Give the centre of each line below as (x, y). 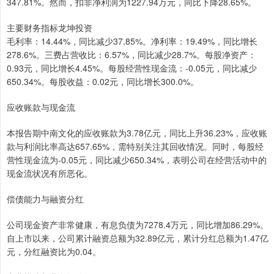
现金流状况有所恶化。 (50, 173)
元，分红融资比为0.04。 (54, 252)
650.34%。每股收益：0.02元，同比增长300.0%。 (103, 82)
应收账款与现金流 (41, 107)
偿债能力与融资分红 (45, 199)
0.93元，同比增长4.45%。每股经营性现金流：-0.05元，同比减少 (132, 68)
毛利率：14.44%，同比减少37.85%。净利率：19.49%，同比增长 (132, 41)
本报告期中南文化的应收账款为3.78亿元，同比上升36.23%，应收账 (137, 133)
